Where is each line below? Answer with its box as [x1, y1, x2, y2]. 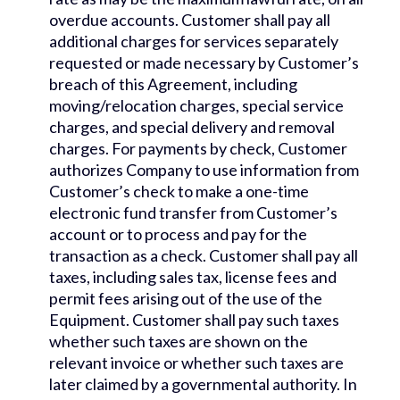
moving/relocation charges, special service [49, 96, 344, 116]
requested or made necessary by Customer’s [49, 53, 359, 73]
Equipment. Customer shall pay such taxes [49, 310, 339, 330]
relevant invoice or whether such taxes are [49, 353, 344, 373]
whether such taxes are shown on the [49, 331, 308, 352]
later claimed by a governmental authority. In [49, 374, 357, 395]
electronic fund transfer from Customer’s [49, 203, 337, 223]
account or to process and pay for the [49, 224, 307, 245]
